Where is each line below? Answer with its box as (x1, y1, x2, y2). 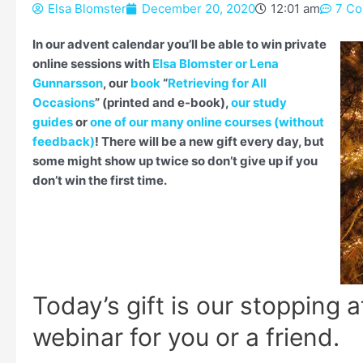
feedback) (32, 134, 95, 149)
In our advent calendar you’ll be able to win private (32, 36, 327, 52)
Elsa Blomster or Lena (152, 56, 279, 71)
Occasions (32, 95, 95, 110)
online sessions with (32, 56, 152, 71)
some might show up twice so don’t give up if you (32, 153, 318, 169)
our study (231, 95, 287, 110)
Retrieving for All (168, 75, 267, 91)
